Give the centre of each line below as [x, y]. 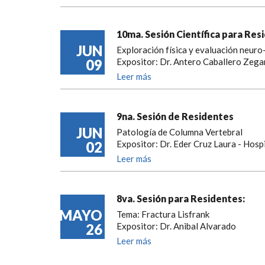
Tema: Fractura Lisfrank [163, 214]
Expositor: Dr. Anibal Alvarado [176, 226]
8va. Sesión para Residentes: [181, 198]
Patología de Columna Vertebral [180, 132]
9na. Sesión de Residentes [175, 116]
